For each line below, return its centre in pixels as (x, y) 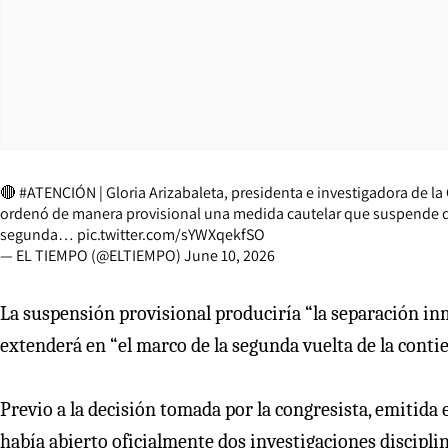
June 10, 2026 (229, 255)
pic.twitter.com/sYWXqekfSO (171, 234)
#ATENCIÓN (57, 192)
